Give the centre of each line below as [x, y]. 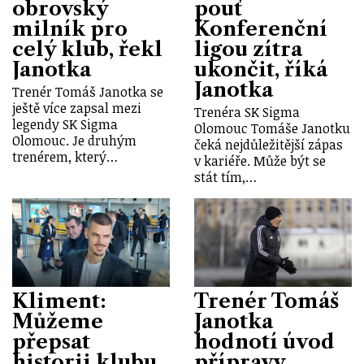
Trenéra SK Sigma [247, 112]
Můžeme [58, 321]
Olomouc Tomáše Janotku [272, 128]
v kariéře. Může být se [260, 160]
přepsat [51, 341]
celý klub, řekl [87, 50]
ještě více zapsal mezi [77, 108]
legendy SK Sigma [65, 124]
